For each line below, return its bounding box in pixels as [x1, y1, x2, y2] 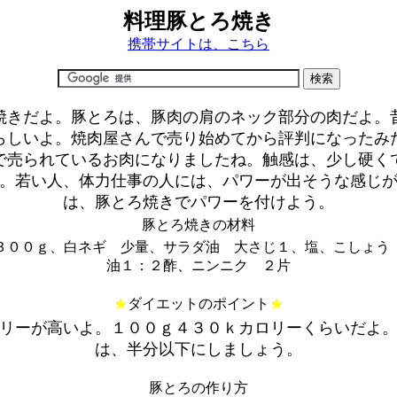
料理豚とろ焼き [122, 10, 275, 33]
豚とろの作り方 [149, 380, 248, 395]
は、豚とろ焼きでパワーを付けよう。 [63, 193, 334, 211]
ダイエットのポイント [128, 296, 269, 311]
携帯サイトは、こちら [128, 36, 269, 51]
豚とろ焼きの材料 [142, 217, 255, 232]
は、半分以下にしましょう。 [95, 340, 302, 358]
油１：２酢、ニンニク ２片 [106, 258, 291, 273]
